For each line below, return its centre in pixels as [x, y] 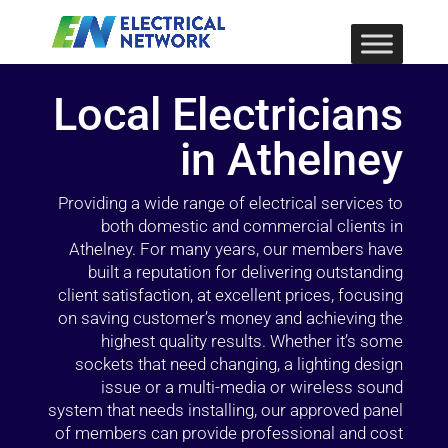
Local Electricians [228, 114]
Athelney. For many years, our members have [236, 249]
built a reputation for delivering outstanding [246, 272]
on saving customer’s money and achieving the [231, 318]
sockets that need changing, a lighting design [239, 364]
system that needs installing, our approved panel [226, 410]
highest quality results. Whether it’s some [252, 341]
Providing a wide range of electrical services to [231, 203]
